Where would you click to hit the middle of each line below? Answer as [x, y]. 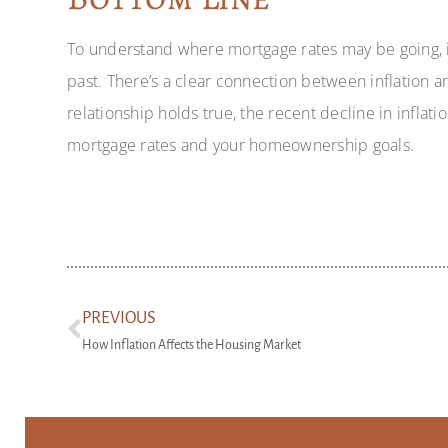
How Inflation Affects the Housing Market [192, 344]
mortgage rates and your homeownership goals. [241, 144]
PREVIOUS [119, 317]
